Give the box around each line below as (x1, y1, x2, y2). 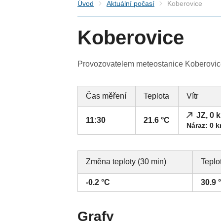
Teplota (144, 92, 170, 101)
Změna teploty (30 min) (86, 157, 167, 166)
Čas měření (86, 92, 127, 101)
